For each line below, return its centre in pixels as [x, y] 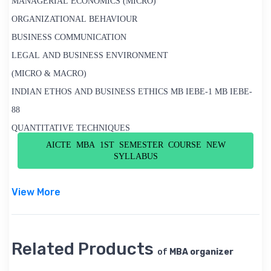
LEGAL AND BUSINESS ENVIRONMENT [90, 56]
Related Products [84, 249]
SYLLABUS [135, 157]
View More [36, 192]
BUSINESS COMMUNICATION [69, 38]
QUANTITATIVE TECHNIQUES [71, 128]
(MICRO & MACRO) [49, 74]
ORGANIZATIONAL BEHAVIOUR [74, 19]
